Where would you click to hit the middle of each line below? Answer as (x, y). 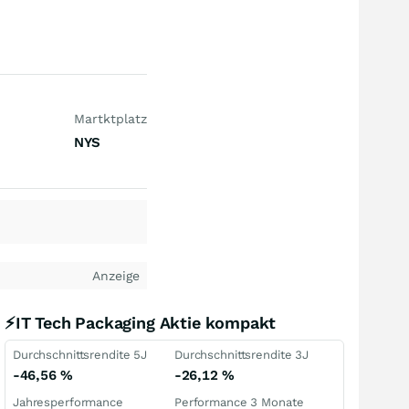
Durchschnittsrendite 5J (80, 355)
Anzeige (116, 276)
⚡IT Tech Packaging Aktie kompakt (141, 323)
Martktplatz (110, 119)
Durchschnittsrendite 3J (242, 355)
